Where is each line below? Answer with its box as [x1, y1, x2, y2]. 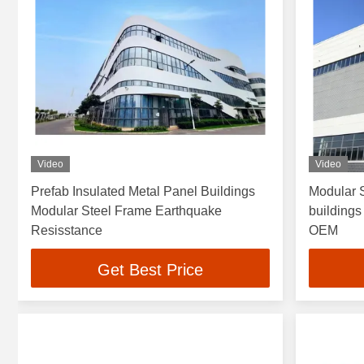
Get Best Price [97, 260, 203, 279]
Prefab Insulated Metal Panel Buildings [31, 184, 255, 199]
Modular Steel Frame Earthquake [31, 204, 222, 219]
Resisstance [31, 223, 102, 238]
